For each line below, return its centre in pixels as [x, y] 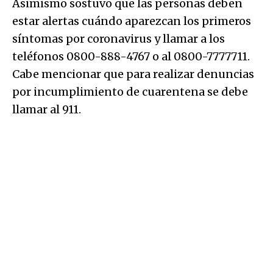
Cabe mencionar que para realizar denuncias [133, 74]
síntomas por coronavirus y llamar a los [119, 38]
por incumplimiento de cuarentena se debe [130, 91]
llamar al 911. [47, 109]
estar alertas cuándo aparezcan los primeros [132, 21]
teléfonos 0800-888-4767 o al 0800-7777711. [131, 56]
